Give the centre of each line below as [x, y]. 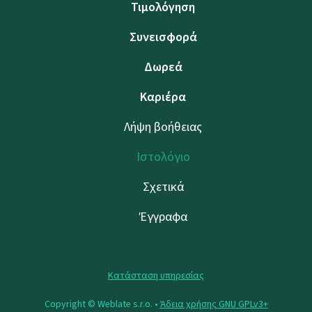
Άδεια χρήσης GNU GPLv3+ [214, 304]
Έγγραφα [163, 216]
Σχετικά [163, 186]
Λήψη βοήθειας [163, 126]
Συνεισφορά [163, 37]
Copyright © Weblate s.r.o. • [102, 304]
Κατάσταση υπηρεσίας [156, 275]
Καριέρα [163, 96]
